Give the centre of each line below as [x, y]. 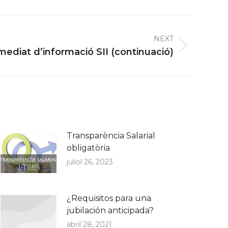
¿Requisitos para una [109, 198]
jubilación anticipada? [110, 210]
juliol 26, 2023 [90, 162]
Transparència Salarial [111, 136]
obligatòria [88, 148]
